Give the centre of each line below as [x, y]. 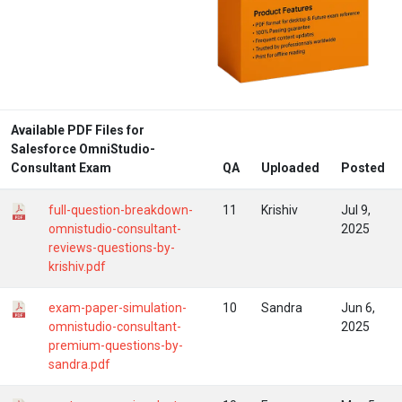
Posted [363, 167]
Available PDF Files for [78, 130]
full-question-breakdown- [121, 210]
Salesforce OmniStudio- [83, 149]
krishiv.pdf [77, 266]
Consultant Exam [61, 167]
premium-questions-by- [116, 345]
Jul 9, [356, 210]
